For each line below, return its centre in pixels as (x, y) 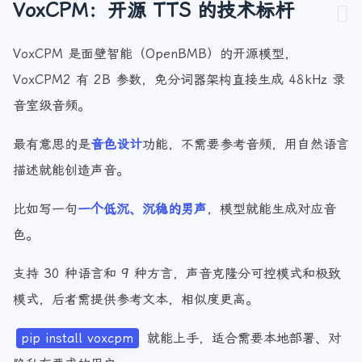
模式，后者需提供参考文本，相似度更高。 (136, 316)
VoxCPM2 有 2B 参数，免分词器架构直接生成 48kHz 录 (179, 97)
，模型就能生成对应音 (271, 226)
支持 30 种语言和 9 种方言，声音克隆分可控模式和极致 (177, 290)
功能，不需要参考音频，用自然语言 (246, 161)
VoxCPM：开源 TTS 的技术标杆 (154, 27)
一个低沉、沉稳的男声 (142, 226)
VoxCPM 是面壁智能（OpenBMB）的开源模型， (155, 71)
